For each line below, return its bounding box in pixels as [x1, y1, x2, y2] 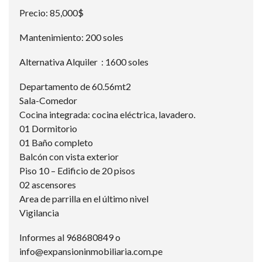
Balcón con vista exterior [19, 151, 119, 162]
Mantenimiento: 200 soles [19, 32, 123, 43]
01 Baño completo [19, 137, 93, 148]
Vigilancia [19, 207, 59, 218]
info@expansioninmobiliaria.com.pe [19, 246, 163, 257]
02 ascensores [19, 179, 76, 190]
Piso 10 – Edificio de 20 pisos [19, 165, 135, 176]
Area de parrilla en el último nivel [19, 193, 149, 204]
